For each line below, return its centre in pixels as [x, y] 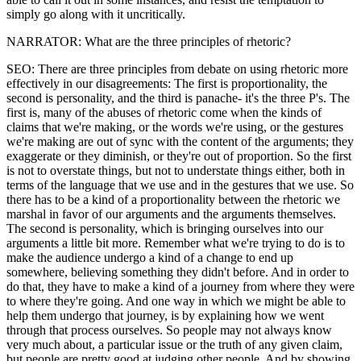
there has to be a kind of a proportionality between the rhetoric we [173, 199]
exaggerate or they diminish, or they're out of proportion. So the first [179, 156]
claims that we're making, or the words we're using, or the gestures [175, 127]
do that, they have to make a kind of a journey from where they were [180, 286]
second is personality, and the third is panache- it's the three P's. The [178, 98]
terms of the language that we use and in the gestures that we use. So [180, 185]
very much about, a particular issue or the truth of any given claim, [174, 344]
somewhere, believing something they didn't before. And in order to [178, 272]
